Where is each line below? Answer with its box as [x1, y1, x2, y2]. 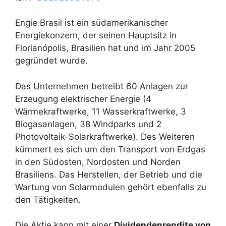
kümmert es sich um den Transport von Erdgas [15, 144, 205, 154]
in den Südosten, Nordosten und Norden [15, 156, 181, 167]
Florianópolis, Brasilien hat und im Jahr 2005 [15, 43, 195, 53]
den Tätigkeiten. [15, 194, 81, 205]
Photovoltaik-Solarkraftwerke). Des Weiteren [15, 131, 195, 142]
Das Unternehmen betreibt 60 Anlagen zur [15, 81, 188, 91]
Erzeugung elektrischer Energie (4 [15, 93, 151, 104]
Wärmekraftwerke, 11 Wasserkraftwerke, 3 [15, 106, 186, 117]
